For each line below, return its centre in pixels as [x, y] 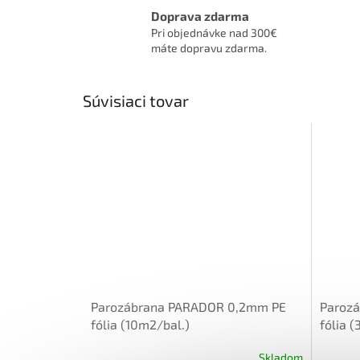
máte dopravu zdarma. [209, 47]
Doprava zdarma [200, 16]
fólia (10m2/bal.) [140, 324]
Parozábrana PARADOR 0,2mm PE [188, 306]
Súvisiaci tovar [136, 101]
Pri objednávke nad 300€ [214, 32]
